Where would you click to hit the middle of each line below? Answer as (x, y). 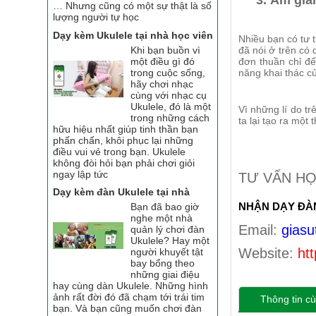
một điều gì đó (163, 61)
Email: (260, 230)
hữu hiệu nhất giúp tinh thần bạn (126, 129)
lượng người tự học (96, 17)
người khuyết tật (167, 252)
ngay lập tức (81, 174)
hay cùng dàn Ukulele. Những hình (131, 286)
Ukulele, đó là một (171, 106)
